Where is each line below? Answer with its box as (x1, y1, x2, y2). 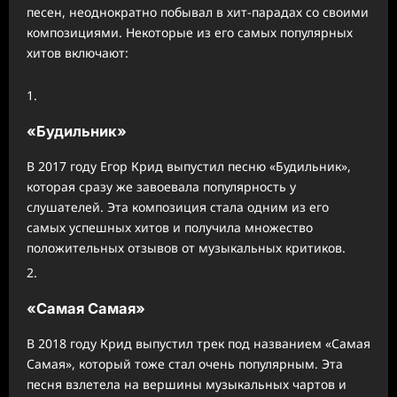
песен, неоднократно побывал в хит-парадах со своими (27, 4, 369, 21)
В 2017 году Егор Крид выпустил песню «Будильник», (27, 158, 351, 175)
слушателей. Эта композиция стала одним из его (27, 198, 329, 216)
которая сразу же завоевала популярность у (27, 178, 296, 196)
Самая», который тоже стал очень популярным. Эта (27, 354, 343, 372)
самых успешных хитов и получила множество (27, 219, 313, 237)
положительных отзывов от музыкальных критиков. (27, 239, 346, 257)
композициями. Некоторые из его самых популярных (27, 24, 353, 42)
